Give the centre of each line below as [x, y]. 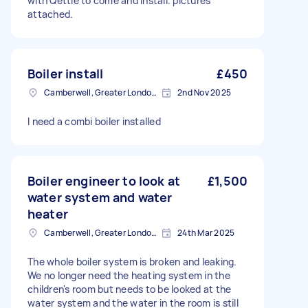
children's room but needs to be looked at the [130, 289]
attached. [51, 14]
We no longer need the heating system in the [129, 275]
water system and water [100, 197]
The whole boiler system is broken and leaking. [132, 262]
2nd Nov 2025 [204, 92]
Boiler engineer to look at [104, 181]
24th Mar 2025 [206, 233]
